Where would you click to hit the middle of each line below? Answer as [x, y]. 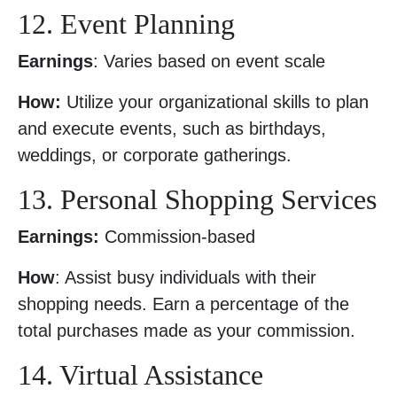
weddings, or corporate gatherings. [155, 155]
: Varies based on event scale [209, 61]
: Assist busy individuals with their [186, 277]
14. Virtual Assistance [140, 375]
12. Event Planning [126, 24]
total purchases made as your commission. [187, 331]
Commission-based [177, 237]
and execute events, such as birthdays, [172, 128]
